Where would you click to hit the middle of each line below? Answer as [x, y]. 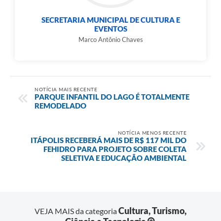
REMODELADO [60, 105]
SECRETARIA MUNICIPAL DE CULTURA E [110, 20]
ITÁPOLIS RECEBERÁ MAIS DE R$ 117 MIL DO [109, 140]
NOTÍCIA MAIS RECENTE [66, 89]
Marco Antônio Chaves [110, 40]
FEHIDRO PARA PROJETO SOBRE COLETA [115, 149]
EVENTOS [110, 29]
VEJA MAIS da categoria [76, 211]
